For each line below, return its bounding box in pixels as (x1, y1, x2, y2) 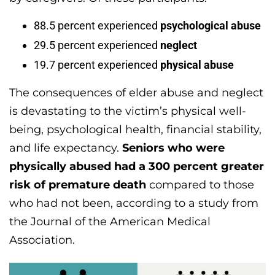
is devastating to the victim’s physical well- (9, 104, 246, 118)
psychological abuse (160, 18, 261, 32)
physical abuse (160, 58, 234, 71)
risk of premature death (9, 177, 146, 192)
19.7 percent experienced (34, 58, 160, 71)
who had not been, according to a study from (9, 196, 258, 210)
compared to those (146, 177, 254, 192)
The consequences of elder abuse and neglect (9, 85, 263, 99)
